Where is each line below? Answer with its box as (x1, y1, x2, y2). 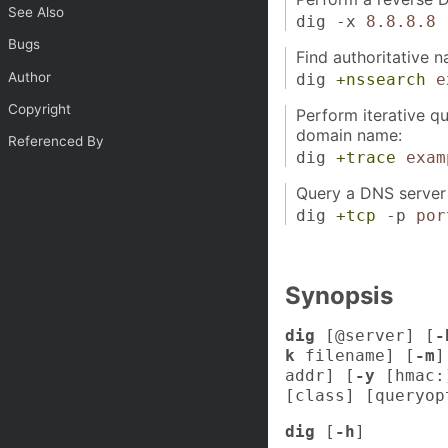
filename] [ (295, 345, 415, 365)
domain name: (295, 124, 402, 145)
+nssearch (335, 69, 426, 89)
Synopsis (285, 281, 393, 311)
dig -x (295, 11, 366, 31)
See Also (8, 3, 65, 20)
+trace (335, 148, 396, 168)
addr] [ (285, 365, 355, 385)
